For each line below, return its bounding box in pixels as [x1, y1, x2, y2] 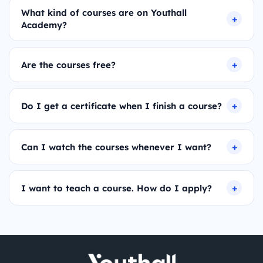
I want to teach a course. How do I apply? [21, 182, 212, 194]
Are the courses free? [21, 59, 116, 70]
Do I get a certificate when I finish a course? [21, 100, 222, 112]
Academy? [21, 19, 67, 31]
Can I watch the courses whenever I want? [21, 141, 211, 153]
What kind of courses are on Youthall [21, 7, 187, 18]
